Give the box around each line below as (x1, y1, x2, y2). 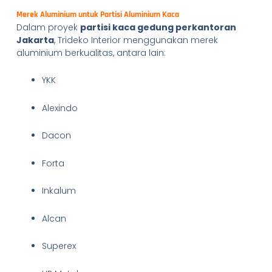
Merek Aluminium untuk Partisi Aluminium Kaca (16, 8, 179, 20)
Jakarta (16, 33, 54, 46)
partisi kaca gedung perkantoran (80, 21, 236, 33)
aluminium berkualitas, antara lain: (16, 46, 166, 59)
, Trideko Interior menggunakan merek (53, 33, 218, 46)
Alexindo (41, 101, 78, 114)
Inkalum (41, 185, 76, 197)
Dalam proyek (16, 21, 80, 33)
